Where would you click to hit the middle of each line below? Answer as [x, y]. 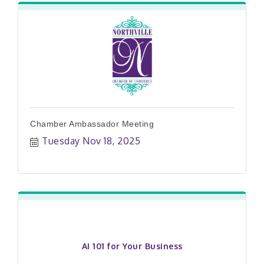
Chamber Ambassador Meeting [92, 123]
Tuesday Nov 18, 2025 [91, 141]
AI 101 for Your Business [132, 246]
